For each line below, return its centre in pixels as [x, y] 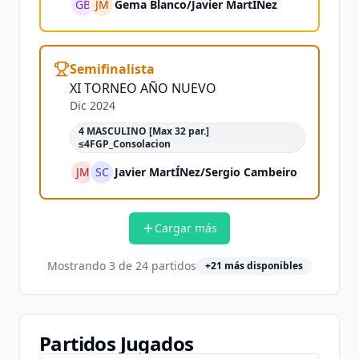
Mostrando [78, 266]
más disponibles [262, 266]
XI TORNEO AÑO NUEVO [143, 88]
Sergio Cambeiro [251, 172]
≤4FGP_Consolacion [125, 144]
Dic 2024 [93, 105]
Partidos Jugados [117, 343]
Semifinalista [112, 69]
